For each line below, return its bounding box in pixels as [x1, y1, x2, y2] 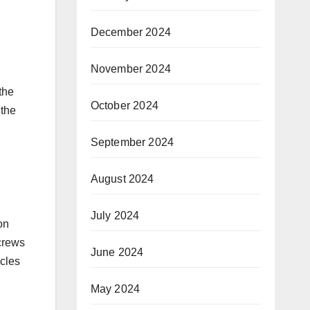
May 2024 [90, 283, 140, 295]
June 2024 [90, 246, 144, 258]
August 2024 [90, 173, 154, 185]
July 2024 [90, 210, 140, 221]
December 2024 [90, 26, 172, 38]
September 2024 [90, 136, 174, 148]
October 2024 [90, 100, 158, 111]
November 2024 [90, 63, 172, 75]
